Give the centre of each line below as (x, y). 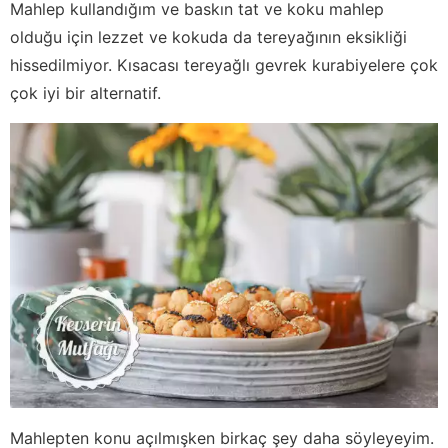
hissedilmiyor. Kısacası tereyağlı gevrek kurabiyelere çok (224, 64)
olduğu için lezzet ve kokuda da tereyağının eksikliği (208, 36)
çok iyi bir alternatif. (85, 92)
